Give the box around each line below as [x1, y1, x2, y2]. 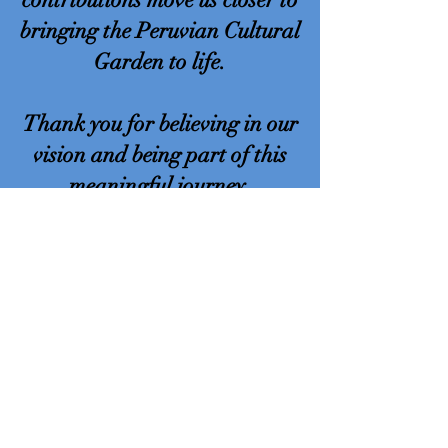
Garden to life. [94, 48, 226, 75]
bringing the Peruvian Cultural [20, 17, 300, 44]
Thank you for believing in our [22, 110, 298, 137]
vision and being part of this [33, 141, 287, 168]
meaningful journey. [69, 172, 251, 199]
